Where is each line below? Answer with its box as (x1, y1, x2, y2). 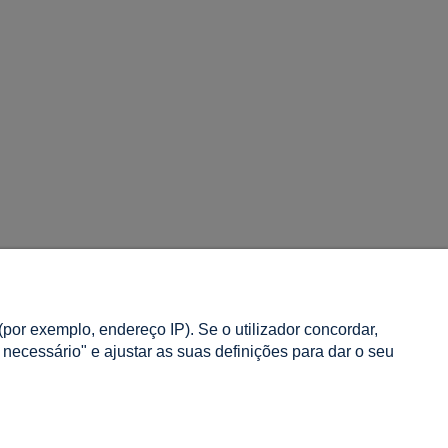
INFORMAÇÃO (71, 291, 154, 306)
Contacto (71, 355, 115, 368)
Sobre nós (71, 330, 121, 343)
